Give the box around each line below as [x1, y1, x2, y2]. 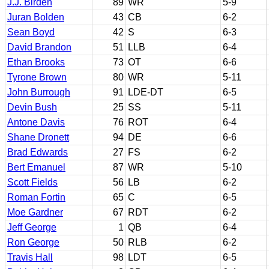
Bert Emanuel [7, 162, 65, 172]
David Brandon [7, 42, 71, 52]
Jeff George [7, 222, 56, 232]
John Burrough [7, 87, 70, 97]
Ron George [7, 237, 59, 247]
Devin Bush [7, 102, 57, 112]
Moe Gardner [7, 207, 63, 217]
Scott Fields [7, 177, 58, 187]
